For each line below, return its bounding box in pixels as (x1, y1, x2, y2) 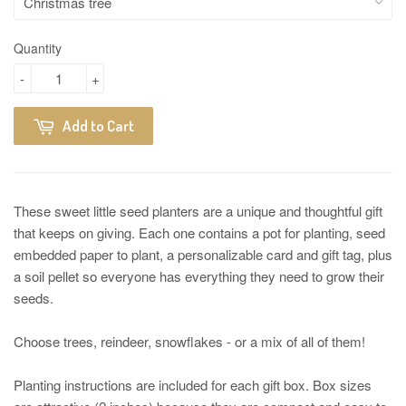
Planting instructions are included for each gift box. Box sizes (14, 374, 372, 394)
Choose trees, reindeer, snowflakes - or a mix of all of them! (14, 331, 365, 351)
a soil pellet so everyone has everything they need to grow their (14, 266, 384, 285)
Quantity (14, 38, 62, 57)
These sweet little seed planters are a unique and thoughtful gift (14, 200, 382, 220)
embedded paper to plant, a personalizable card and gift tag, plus (14, 244, 392, 264)
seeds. (14, 287, 53, 307)
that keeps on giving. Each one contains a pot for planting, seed (14, 222, 385, 242)
